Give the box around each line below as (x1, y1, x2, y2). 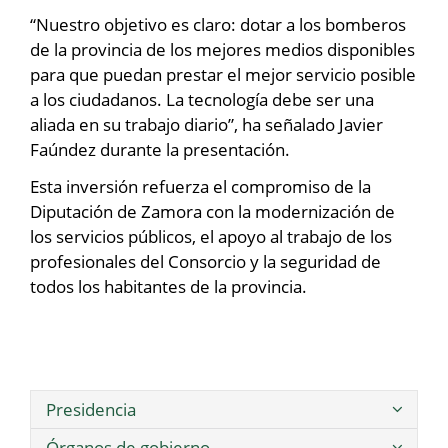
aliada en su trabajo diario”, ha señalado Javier (30, 112, 383, 136)
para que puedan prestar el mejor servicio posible (30, 62, 416, 86)
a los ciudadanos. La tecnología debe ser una (30, 87, 374, 111)
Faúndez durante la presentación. (30, 137, 290, 161)
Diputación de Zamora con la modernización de (30, 199, 395, 223)
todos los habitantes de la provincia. (30, 274, 307, 298)
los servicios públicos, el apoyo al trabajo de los (30, 224, 392, 248)
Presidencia (46, 398, 136, 422)
